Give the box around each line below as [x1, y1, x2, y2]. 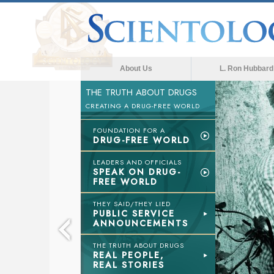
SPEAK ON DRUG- [93, 166, 181, 178]
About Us [119, 64, 152, 73]
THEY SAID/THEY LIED [93, 199, 171, 209]
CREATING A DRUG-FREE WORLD [86, 101, 200, 111]
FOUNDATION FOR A [93, 125, 165, 135]
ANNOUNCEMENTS [93, 217, 188, 229]
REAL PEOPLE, [93, 249, 164, 261]
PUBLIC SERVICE [93, 207, 175, 220]
